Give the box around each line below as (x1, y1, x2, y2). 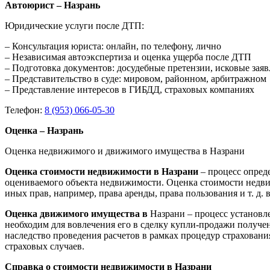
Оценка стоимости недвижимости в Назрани (5, 166, 201, 177)
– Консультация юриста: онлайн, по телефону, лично (5, 40, 221, 51)
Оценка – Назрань (5, 125, 83, 136)
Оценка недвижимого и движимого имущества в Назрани (5, 145, 245, 156)
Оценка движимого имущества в (5, 208, 150, 219)
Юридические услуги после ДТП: (5, 20, 144, 31)
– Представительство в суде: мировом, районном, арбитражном (5, 73, 266, 84)
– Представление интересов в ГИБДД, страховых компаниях (5, 84, 254, 95)
